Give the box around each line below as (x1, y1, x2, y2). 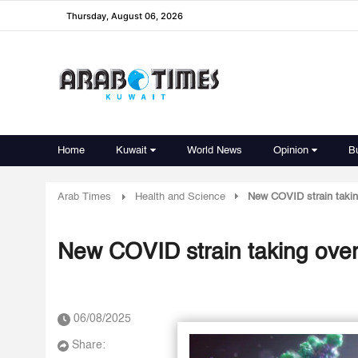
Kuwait (116, 145, 147, 156)
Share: (72, 340, 105, 351)
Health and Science (135, 192, 225, 202)
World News (187, 145, 242, 156)
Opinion (273, 145, 308, 156)
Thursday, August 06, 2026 (66, 10, 183, 22)
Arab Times (58, 192, 111, 202)
